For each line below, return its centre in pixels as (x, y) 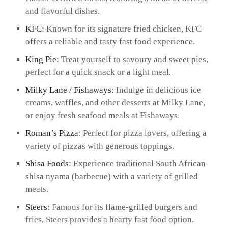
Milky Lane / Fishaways (68, 90)
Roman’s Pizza (52, 133)
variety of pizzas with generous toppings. (99, 146)
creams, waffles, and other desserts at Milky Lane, (115, 103)
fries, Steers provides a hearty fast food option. (109, 220)
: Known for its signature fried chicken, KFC (121, 29)
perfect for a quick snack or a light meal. (98, 72)
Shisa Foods (47, 164)
